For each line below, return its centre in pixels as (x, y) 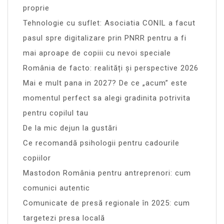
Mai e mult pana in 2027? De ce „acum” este (105, 83)
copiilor (37, 158)
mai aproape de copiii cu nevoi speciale (97, 53)
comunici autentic (56, 188)
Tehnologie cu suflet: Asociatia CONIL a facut (109, 23)
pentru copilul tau (56, 113)
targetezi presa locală (64, 218)
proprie (36, 8)
